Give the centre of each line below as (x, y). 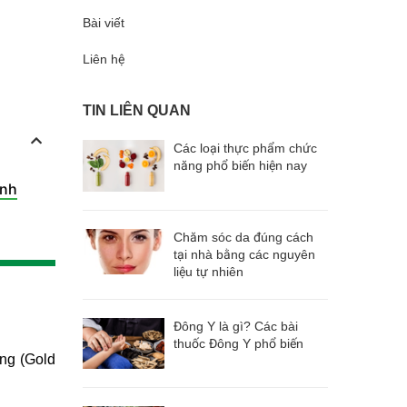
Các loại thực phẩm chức (245, 148)
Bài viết (104, 23)
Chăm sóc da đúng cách (243, 237)
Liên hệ (104, 59)
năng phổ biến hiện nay (240, 165)
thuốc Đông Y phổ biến (238, 343)
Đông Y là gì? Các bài (236, 326)
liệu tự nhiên (208, 271)
